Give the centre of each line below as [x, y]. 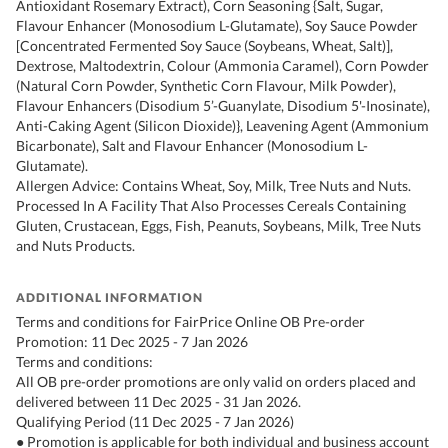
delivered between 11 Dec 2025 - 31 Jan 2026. [158, 402]
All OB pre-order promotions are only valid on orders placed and [216, 382]
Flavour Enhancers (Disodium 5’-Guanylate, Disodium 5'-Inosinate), [223, 106]
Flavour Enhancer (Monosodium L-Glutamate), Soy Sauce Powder [217, 26]
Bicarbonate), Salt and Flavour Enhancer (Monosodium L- [192, 146]
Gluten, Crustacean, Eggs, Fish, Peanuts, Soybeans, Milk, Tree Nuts [218, 226]
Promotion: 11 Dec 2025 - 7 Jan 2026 [132, 342]
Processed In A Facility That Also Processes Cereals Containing [211, 206]
